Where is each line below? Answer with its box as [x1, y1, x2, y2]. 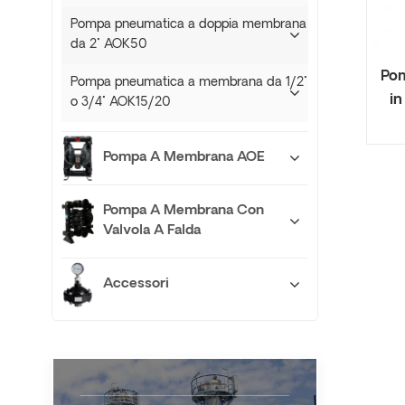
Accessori [103, 278, 169, 291]
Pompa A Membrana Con [103, 204, 264, 218]
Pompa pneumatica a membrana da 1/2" [71, 76, 307, 89]
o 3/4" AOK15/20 [71, 96, 170, 109]
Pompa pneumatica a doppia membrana [71, 18, 306, 32]
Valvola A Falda [103, 224, 201, 238]
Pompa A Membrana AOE [103, 151, 265, 165]
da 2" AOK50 [71, 38, 146, 52]
